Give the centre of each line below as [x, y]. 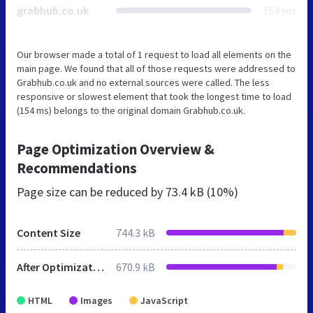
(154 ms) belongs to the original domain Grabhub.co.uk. [131, 110]
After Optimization [99, 267]
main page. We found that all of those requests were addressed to [156, 68]
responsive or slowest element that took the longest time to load [154, 96]
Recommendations [77, 168]
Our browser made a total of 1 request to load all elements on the [154, 54]
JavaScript [164, 300]
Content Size [49, 232]
